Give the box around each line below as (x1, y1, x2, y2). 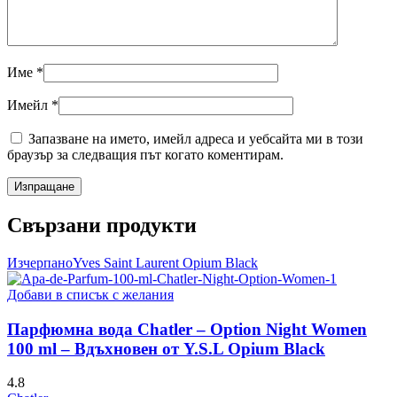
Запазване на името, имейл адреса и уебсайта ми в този (28, 130, 363, 146)
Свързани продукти (7, 213, 197, 237)
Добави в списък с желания (7, 286, 174, 302)
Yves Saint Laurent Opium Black (73, 254, 258, 270)
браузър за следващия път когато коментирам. (7, 146, 284, 162)
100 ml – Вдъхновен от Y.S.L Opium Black (7, 339, 325, 358)
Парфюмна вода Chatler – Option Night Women (7, 319, 367, 339)
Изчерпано (7, 254, 73, 270)
